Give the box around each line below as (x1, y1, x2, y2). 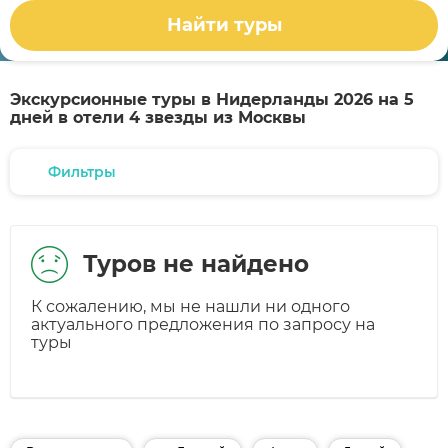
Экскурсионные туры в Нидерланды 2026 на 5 (10, 90, 414, 109)
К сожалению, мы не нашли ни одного (31, 297, 350, 316)
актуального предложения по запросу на (31, 315, 375, 334)
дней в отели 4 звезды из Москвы (10, 108, 306, 127)
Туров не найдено (83, 250, 309, 278)
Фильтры (48, 163, 116, 181)
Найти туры (166, 14, 282, 37)
